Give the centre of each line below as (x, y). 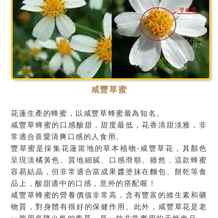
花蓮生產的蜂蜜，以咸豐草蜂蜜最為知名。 (88, 113)
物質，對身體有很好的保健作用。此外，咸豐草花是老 (109, 206)
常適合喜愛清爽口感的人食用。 (67, 136)
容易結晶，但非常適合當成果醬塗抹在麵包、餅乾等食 (109, 171)
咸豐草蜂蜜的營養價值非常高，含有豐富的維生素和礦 (109, 195)
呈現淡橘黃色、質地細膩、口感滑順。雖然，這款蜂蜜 (109, 160)
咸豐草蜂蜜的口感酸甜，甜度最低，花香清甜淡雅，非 (109, 125)
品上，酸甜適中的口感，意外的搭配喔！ (84, 183)
